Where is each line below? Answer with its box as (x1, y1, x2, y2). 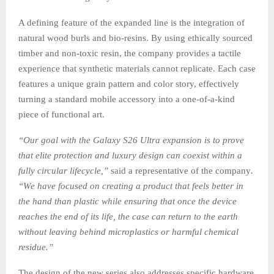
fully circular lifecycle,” (18, 165, 108, 176)
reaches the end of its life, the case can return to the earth (18, 211, 238, 221)
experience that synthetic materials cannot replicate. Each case (18, 63, 256, 73)
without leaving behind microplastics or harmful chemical (18, 226, 239, 237)
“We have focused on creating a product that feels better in (18, 180, 243, 191)
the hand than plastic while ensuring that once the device (18, 196, 237, 206)
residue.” (18, 242, 53, 252)
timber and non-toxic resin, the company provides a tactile (18, 48, 241, 58)
